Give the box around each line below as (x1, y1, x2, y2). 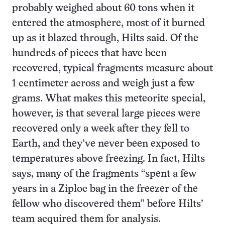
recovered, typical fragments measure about (12, 64, 213, 73)
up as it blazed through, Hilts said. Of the (12, 34, 198, 43)
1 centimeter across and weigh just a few (12, 79, 194, 88)
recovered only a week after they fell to (12, 124, 189, 134)
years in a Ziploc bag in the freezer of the (12, 184, 198, 194)
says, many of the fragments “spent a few (12, 169, 196, 179)
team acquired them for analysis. (12, 214, 161, 224)
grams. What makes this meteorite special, (12, 94, 205, 103)
